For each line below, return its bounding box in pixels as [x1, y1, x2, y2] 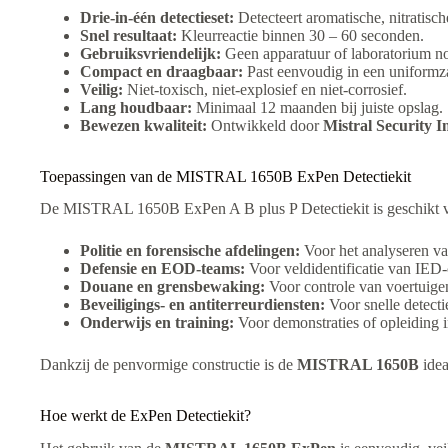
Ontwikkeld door [207, 116, 323, 134]
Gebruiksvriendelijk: [80, 44, 221, 62]
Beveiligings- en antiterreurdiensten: [80, 296, 325, 314]
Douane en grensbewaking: [80, 278, 265, 296]
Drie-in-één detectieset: [80, 8, 234, 26]
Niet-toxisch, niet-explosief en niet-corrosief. [123, 80, 407, 98]
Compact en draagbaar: [80, 62, 243, 80]
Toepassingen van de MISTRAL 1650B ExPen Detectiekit [40, 167, 411, 185]
